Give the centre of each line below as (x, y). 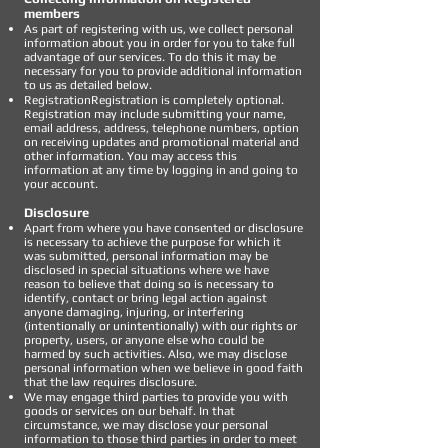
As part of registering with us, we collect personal (158, 29)
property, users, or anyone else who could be (144, 340)
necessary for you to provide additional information (163, 71)
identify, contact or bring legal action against (145, 298)
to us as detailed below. (88, 85)
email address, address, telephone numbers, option (161, 128)
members (52, 13)
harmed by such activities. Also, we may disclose (155, 354)
